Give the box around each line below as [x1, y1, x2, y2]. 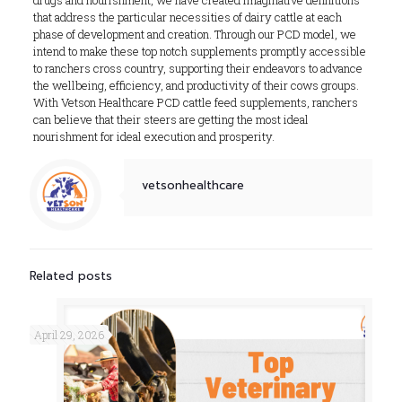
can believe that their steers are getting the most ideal [32, 111, 309, 128]
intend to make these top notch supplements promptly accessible [32, 43, 366, 60]
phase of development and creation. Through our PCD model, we [32, 26, 356, 43]
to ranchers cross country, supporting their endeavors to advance [32, 60, 363, 77]
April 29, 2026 [34, 328, 104, 343]
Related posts [30, 267, 112, 285]
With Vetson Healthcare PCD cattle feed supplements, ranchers [32, 94, 358, 111]
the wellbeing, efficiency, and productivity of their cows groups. [32, 77, 359, 94]
